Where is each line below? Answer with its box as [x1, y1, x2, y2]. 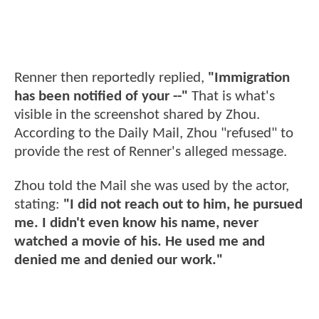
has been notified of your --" [14, 89, 188, 105]
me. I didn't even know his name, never [14, 215, 258, 231]
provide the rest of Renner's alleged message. [14, 145, 287, 160]
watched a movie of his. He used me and [14, 234, 265, 249]
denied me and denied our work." [14, 252, 223, 268]
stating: [14, 197, 63, 212]
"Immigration [208, 70, 290, 86]
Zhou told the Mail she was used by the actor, [14, 178, 289, 194]
